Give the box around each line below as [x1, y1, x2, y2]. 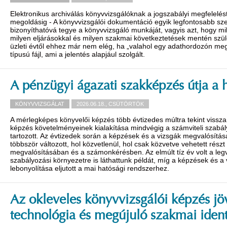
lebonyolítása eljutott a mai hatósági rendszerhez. [10, 164, 169, 172]
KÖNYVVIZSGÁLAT [15, 101, 64, 107]
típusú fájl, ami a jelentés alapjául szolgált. [10, 50, 145, 58]
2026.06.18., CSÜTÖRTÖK [77, 101, 144, 107]
